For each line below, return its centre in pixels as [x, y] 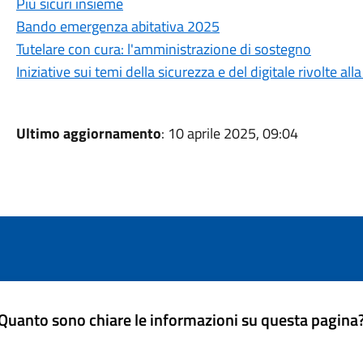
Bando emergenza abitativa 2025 [117, 26]
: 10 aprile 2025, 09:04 [229, 133]
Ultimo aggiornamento [88, 133]
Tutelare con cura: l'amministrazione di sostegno [163, 49]
